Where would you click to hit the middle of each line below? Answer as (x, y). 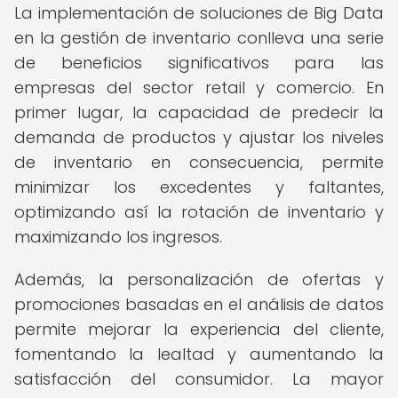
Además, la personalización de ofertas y (199, 279)
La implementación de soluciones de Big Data (199, 13)
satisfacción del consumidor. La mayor (199, 379)
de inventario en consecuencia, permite (199, 162)
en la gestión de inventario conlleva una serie (199, 38)
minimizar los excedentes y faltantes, (199, 187)
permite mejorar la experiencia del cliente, (199, 329)
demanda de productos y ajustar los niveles (199, 137)
